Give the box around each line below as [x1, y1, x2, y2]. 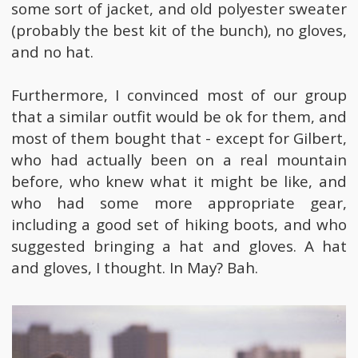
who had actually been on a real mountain [10, 149, 348, 171]
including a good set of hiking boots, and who [10, 214, 348, 236]
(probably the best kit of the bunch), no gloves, [10, 20, 348, 42]
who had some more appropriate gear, [10, 193, 348, 214]
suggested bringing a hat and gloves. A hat [10, 236, 348, 257]
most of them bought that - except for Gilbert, [10, 128, 348, 149]
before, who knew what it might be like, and [10, 171, 348, 193]
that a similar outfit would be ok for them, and [10, 106, 348, 128]
